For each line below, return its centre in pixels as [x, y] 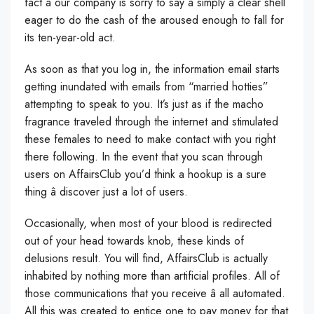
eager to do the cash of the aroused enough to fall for [154, 20]
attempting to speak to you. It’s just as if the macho [144, 104]
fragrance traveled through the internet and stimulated [151, 122]
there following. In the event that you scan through [144, 157]
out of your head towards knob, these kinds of [134, 241]
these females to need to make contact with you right [150, 139]
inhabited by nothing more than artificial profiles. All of [152, 276]
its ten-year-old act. [70, 37]
